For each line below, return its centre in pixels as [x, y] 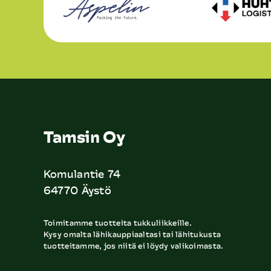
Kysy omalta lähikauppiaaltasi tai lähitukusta [132, 234]
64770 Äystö [77, 190]
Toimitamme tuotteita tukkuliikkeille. [117, 222]
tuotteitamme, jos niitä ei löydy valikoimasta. [133, 245]
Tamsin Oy [84, 136]
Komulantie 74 [82, 173]
